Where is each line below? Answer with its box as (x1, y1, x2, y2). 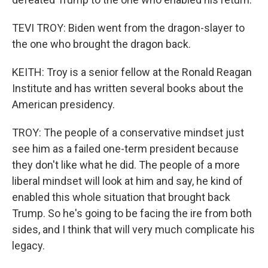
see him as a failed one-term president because (12, 142, 239, 155)
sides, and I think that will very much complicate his (12, 223, 255, 236)
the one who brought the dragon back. (12, 38, 191, 50)
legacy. (12, 239, 45, 252)
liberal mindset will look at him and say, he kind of (12, 175, 243, 187)
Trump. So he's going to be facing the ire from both (12, 207, 252, 220)
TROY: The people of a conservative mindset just (12, 126, 244, 139)
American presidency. (12, 98, 115, 111)
